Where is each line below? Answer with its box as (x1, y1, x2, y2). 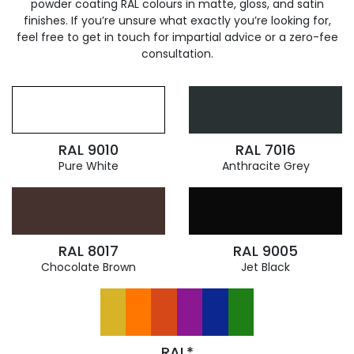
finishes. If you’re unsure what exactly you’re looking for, (23, 13, 331, 28)
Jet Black (241, 259, 290, 275)
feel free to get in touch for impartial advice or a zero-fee (16, 29, 338, 45)
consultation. (141, 46, 213, 62)
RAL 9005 (233, 241, 298, 261)
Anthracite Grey (221, 158, 310, 174)
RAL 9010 (58, 140, 119, 160)
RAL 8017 (58, 241, 119, 261)
